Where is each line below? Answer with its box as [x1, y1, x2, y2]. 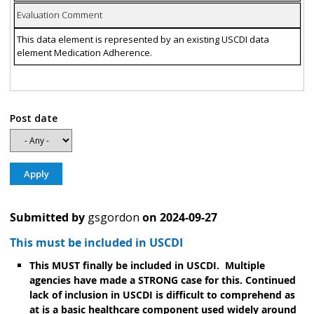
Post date [10, 111, 57, 125]
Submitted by [10, 210, 85, 226]
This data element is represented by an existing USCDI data [16, 33, 269, 46]
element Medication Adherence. [16, 46, 152, 60]
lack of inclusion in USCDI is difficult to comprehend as [29, 288, 295, 302]
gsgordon [88, 210, 139, 226]
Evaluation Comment [16, 8, 102, 22]
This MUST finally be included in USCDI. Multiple [29, 259, 265, 273]
